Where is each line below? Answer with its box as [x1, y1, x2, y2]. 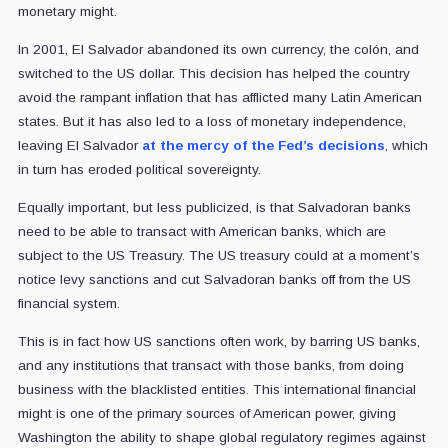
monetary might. [17, 4, 117, 20]
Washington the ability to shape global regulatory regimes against [17, 430, 426, 446]
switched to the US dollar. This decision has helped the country [17, 66, 410, 82]
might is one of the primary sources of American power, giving [17, 406, 396, 422]
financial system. [17, 296, 120, 312]
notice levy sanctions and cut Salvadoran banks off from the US [17, 272, 411, 288]
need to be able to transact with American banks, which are [17, 224, 386, 240]
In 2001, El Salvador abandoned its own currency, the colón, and [17, 42, 419, 58]
